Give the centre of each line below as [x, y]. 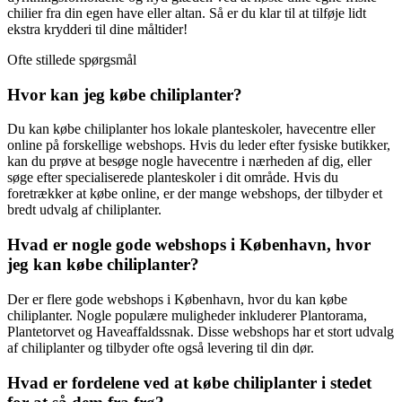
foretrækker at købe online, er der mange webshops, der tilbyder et [195, 194]
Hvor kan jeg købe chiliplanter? [125, 94]
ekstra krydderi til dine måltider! [97, 29]
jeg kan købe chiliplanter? [103, 265]
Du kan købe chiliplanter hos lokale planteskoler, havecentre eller [191, 129]
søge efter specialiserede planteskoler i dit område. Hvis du [173, 178]
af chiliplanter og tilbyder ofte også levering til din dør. [161, 347]
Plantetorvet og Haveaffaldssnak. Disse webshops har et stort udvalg [201, 331]
